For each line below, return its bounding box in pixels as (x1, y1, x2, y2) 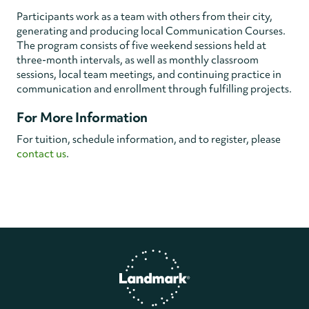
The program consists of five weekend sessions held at (17, 39, 266, 52)
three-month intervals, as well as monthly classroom (17, 53, 259, 67)
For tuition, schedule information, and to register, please (17, 132, 281, 146)
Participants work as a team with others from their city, (17, 10, 272, 23)
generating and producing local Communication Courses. (17, 24, 286, 38)
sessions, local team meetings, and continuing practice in (17, 68, 281, 81)
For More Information (17, 108, 148, 126)
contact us (17, 147, 66, 161)
